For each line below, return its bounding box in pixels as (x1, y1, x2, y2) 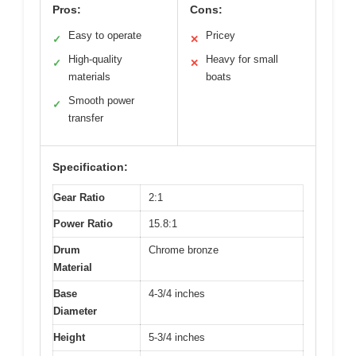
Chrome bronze (149, 244, 219, 257)
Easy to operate (68, 29, 141, 42)
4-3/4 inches (149, 288, 205, 300)
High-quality (68, 53, 122, 66)
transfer (68, 112, 103, 125)
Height (53, 331, 85, 344)
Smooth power (68, 95, 134, 107)
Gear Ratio (53, 192, 105, 204)
